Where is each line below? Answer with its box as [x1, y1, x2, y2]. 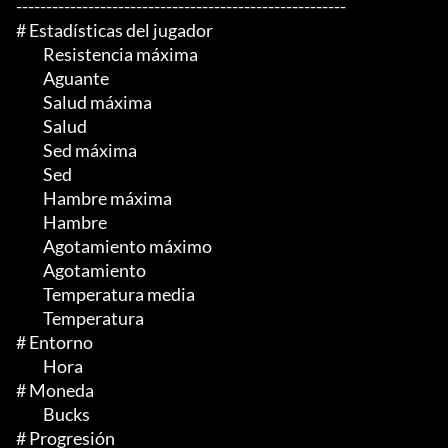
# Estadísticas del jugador [16, 19, 213, 42]
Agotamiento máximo [16, 235, 40, 258]
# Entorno [16, 331, 93, 354]
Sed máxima [16, 139, 40, 162]
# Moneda [16, 379, 94, 402]
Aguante [16, 67, 40, 90]
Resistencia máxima [16, 43, 40, 66]
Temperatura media [16, 283, 40, 306]
